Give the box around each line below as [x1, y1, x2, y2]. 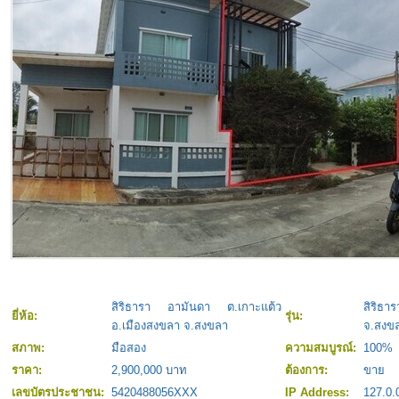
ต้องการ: [285, 363, 331, 378]
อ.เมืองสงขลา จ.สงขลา [111, 319, 228, 333]
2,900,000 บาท [111, 363, 187, 378]
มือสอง [111, 341, 146, 355]
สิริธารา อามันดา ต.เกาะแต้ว [111, 300, 281, 314]
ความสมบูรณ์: [285, 341, 360, 355]
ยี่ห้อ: [12, 309, 41, 323]
